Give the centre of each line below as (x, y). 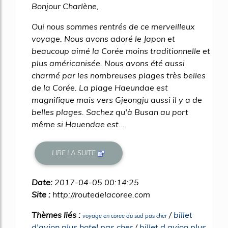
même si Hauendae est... (78, 124)
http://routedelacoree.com (101, 194)
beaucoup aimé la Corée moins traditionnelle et (121, 51)
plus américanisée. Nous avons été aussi (108, 63)
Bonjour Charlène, (65, 6)
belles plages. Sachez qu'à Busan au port (110, 112)
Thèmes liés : (57, 215)
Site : (42, 194)
